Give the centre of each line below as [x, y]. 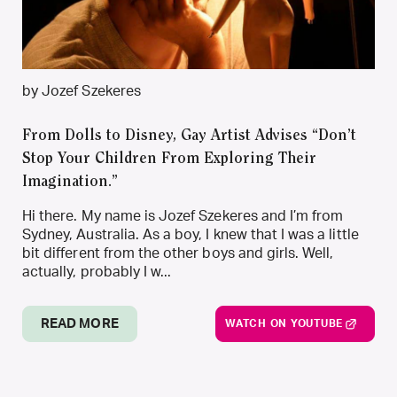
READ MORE [80, 324]
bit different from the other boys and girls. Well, [178, 253]
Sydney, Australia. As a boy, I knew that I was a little [191, 235]
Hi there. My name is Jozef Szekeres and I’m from [183, 216]
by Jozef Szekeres [82, 91]
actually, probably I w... [97, 272]
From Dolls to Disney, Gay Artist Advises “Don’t [189, 136]
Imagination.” [70, 183]
